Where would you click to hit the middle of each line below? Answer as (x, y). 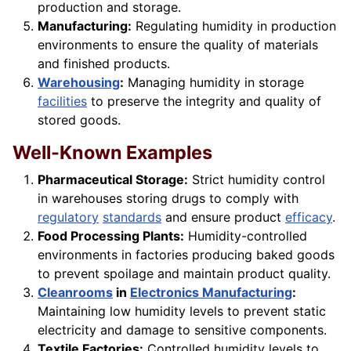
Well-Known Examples (112, 153)
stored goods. (79, 120)
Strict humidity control (257, 180)
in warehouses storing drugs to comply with (168, 199)
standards (132, 217)
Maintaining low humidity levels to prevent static (182, 311)
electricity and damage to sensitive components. (182, 330)
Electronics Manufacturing (211, 293)
